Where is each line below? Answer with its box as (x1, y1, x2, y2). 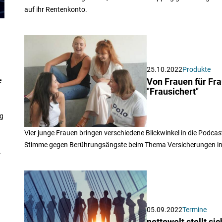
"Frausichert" (146, 87, 199, 97)
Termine (182, 206, 207, 214)
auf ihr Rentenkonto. (24, 5, 87, 13)
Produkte (182, 65, 211, 74)
